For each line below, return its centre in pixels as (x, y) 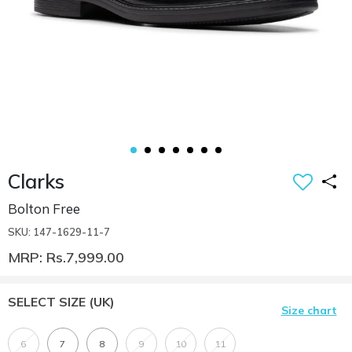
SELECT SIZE (48, 301)
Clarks (36, 181)
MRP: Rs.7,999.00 (66, 257)
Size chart (309, 310)
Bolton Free (44, 208)
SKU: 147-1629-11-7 (59, 231)
